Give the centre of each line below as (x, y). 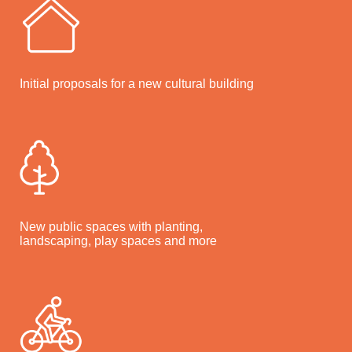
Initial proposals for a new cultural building (136, 83)
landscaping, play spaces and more (118, 240)
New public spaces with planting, (111, 226)
